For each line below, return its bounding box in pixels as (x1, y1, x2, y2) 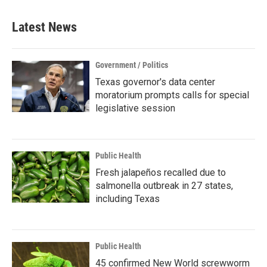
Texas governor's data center (95, 76, 215, 88)
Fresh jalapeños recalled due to (95, 167, 226, 179)
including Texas (95, 193, 160, 205)
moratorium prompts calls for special (95, 89, 249, 101)
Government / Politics (95, 60, 168, 70)
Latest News (12, 20, 77, 35)
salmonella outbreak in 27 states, (95, 180, 233, 192)
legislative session (95, 103, 175, 114)
